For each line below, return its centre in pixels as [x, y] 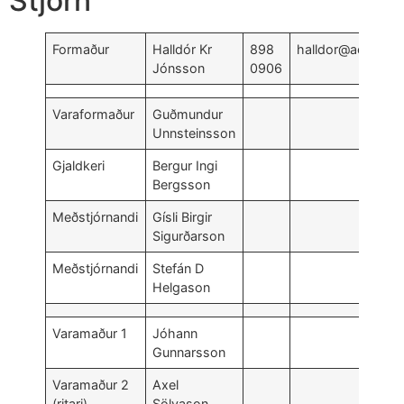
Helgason [182, 287]
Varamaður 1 [90, 333]
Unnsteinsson [194, 133]
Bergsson [182, 184]
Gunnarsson [189, 352]
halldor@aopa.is [346, 49]
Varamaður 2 [91, 384]
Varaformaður [94, 114]
